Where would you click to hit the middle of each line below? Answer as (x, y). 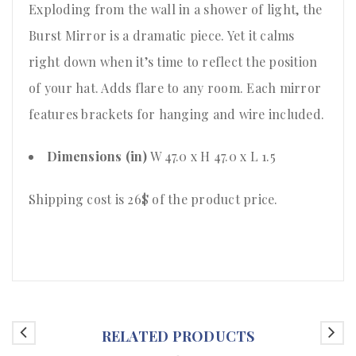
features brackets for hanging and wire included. (176, 114)
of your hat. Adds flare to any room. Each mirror (175, 88)
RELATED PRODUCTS (178, 337)
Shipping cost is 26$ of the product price (152, 199)
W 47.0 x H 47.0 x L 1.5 (213, 157)
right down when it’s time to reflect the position (173, 62)
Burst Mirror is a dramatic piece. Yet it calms (162, 36)
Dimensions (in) (99, 157)
